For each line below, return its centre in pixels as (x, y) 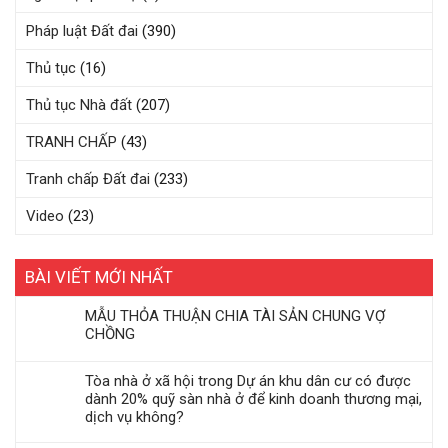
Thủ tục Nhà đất (79, 104)
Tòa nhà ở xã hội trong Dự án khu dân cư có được (248, 380)
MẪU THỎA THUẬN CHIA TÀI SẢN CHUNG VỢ (235, 315)
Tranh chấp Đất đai (88, 178)
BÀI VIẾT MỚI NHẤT (99, 276)
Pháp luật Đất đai (82, 30)
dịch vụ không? (134, 416)
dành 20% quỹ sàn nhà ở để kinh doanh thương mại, (253, 398)
